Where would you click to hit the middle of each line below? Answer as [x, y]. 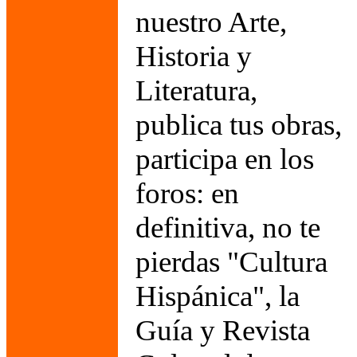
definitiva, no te [228, 228]
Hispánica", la [218, 296]
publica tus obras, [239, 125]
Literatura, [196, 90]
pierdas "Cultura [231, 262]
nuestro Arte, [211, 22]
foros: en [187, 193]
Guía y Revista [223, 330]
